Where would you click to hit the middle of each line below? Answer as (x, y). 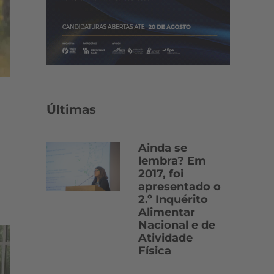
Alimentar (167, 212)
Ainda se (163, 148)
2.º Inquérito (173, 199)
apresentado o (180, 187)
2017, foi (161, 174)
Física (155, 251)
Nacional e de (177, 225)
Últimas (71, 109)
